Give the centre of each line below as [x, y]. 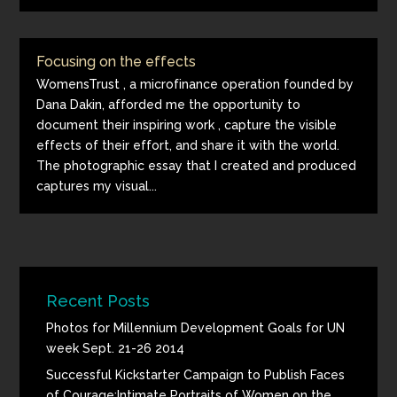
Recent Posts [98, 301]
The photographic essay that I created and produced [197, 166]
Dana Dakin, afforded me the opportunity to [169, 105]
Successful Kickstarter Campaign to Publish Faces [196, 375]
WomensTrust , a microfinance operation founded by [195, 84]
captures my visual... [97, 186]
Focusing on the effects [117, 62]
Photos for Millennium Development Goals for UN [196, 328]
